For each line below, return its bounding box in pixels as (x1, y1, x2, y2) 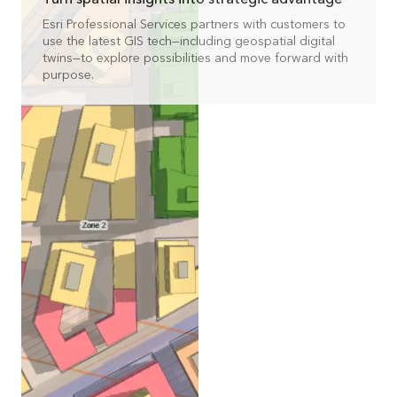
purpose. (43, 63, 94, 86)
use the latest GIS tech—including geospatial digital (43, 29, 335, 52)
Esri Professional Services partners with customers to (43, 12, 346, 35)
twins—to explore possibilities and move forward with (43, 46, 348, 69)
